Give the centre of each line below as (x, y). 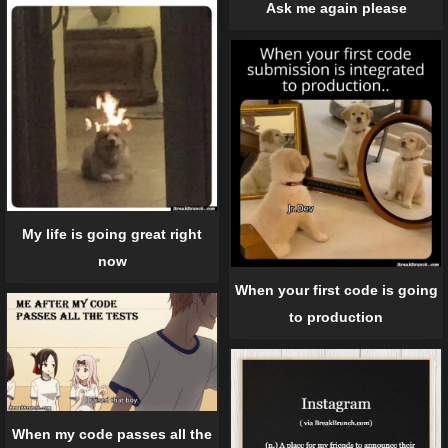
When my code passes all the (112, 434)
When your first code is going (336, 289)
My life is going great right (112, 233)
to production (336, 316)
